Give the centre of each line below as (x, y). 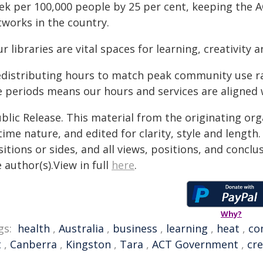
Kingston (88, 244)
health (34, 228)
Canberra (33, 244)
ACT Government (195, 244)
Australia (81, 228)
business (135, 228)
